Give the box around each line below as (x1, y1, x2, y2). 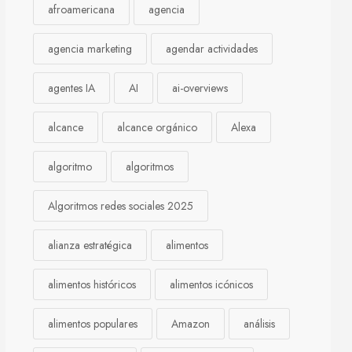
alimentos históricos (48, 277, 136, 292)
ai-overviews (172, 80, 228, 96)
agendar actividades (166, 41, 258, 57)
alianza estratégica (48, 237, 132, 253)
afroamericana (48, 2, 115, 17)
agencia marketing (48, 41, 132, 57)
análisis (244, 316, 275, 332)
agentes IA (48, 80, 95, 96)
